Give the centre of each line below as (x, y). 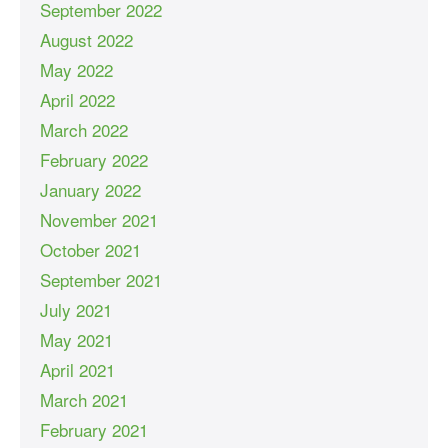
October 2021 (90, 249)
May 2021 (76, 339)
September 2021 (101, 279)
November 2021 (99, 219)
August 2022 (86, 39)
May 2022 (76, 69)
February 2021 (94, 429)
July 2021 (76, 309)
